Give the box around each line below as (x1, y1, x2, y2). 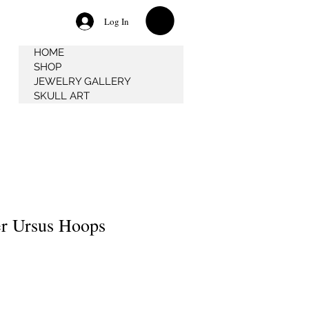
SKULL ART (34, 89, 90, 102)
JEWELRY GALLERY (34, 74, 131, 88)
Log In (104, 15, 130, 28)
